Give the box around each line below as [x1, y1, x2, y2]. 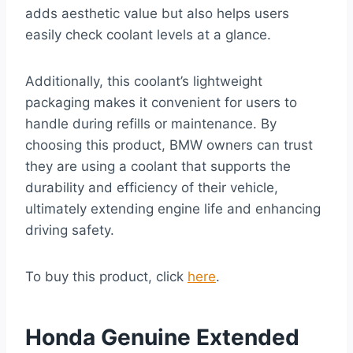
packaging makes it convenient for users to [25, 95, 297, 111]
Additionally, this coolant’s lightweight [25, 73, 262, 90]
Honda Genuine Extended [25, 324, 299, 351]
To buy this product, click [25, 269, 188, 285]
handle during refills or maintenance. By [25, 116, 277, 132]
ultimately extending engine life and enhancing [25, 201, 321, 217]
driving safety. [25, 222, 114, 239]
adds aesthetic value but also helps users [25, 6, 289, 22]
